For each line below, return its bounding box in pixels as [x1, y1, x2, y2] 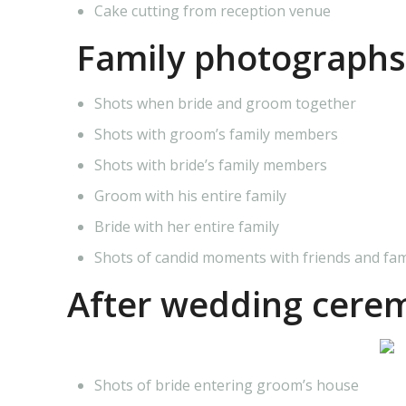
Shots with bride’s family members [94, 154, 328, 175]
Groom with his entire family [94, 185, 287, 206]
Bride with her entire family [94, 216, 280, 237]
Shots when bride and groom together [94, 92, 357, 113]
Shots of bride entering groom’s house [94, 374, 360, 395]
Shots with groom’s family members [94, 123, 339, 144]
